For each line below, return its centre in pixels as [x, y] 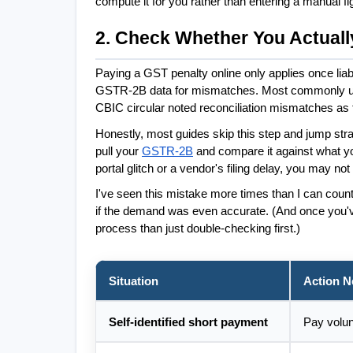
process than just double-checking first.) [198, 229]
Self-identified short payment [188, 323]
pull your [119, 151]
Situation [134, 282]
